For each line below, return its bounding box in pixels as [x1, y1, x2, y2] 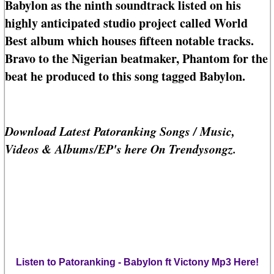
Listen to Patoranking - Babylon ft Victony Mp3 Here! [15, 257, 259, 268]
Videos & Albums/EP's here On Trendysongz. [5, 140, 236, 158]
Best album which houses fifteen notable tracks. [5, 32, 254, 50]
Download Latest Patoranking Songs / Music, [5, 122, 235, 140]
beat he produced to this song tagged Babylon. [5, 67, 245, 86]
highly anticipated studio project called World [5, 14, 248, 32]
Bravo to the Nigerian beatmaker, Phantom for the [5, 50, 268, 68]
